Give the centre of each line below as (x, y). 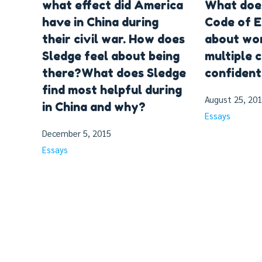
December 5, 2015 (77, 133)
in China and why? (94, 107)
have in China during (100, 22)
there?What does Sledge (114, 73)
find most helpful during (112, 90)
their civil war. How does (113, 39)
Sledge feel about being (111, 56)
